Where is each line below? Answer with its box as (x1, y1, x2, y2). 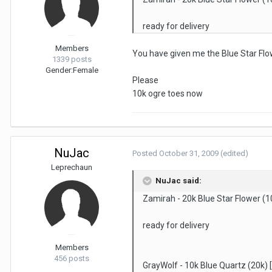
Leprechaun (51, 162, 92, 172)
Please (132, 75, 158, 85)
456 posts (54, 253, 89, 263)
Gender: (45, 65, 73, 75)
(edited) (220, 148, 248, 158)
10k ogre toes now (132, 88, 203, 98)
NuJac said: (155, 175, 202, 185)
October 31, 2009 (159, 148, 219, 158)
